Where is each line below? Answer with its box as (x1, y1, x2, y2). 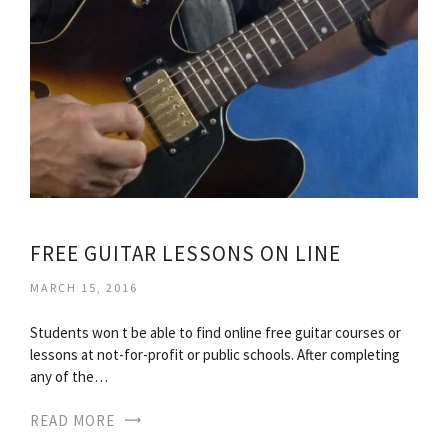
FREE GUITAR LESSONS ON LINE (30, 240, 341, 268)
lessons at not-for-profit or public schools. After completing (30, 345, 400, 365)
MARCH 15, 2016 (30, 280, 138, 296)
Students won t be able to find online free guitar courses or (30, 323, 401, 343)
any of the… (30, 367, 108, 387)
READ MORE (30, 411, 115, 431)
